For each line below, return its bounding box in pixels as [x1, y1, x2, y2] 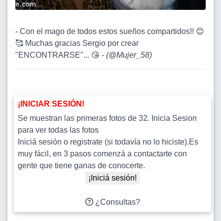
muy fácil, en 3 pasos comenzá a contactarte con [18, 149, 187, 158]
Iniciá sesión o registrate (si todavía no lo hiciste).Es [18, 137, 198, 146]
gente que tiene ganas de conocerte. [18, 161, 145, 170]
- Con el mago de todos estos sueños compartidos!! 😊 [15, 27, 204, 36]
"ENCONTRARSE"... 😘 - [15, 50, 106, 59]
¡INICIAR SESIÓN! [18, 99, 84, 108]
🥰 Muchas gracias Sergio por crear [15, 38, 139, 47]
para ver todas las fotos [18, 125, 99, 134]
